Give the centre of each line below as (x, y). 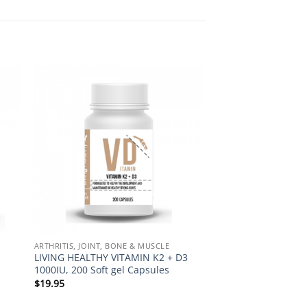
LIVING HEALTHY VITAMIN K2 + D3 (111, 258)
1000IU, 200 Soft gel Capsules (101, 270)
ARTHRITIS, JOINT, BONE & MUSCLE (102, 245)
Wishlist (178, 112)
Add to (178, 103)
